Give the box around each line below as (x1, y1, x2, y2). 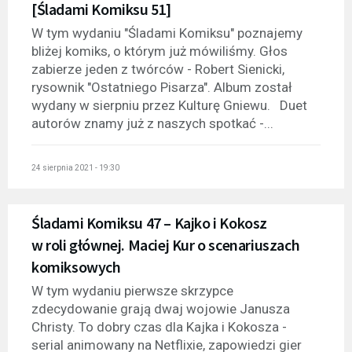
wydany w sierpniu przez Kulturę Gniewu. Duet (31, 97, 307, 113)
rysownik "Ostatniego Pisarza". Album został (31, 79, 292, 95)
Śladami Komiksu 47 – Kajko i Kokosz (31, 213, 268, 233)
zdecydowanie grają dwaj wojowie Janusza (31, 301, 290, 317)
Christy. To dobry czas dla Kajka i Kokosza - (31, 319, 287, 335)
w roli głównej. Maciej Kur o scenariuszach (31, 235, 300, 255)
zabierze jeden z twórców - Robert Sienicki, (31, 60, 284, 77)
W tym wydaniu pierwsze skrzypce (31, 283, 233, 299)
